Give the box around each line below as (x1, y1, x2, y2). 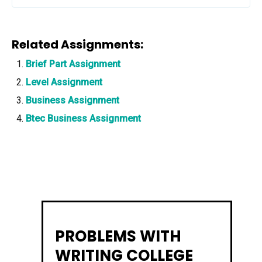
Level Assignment (26, 77, 102, 88)
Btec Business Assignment (26, 113, 141, 124)
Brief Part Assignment (26, 58, 120, 70)
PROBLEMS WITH (55, 225, 181, 247)
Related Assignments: (12, 36, 143, 53)
